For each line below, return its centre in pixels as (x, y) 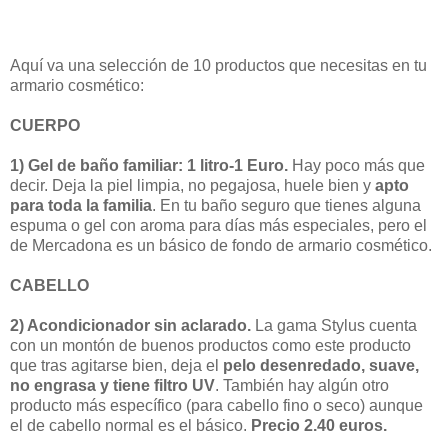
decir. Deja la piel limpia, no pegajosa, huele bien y (192, 185)
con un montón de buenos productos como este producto (210, 345)
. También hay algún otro (302, 385)
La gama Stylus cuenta (334, 325)
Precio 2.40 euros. (321, 425)
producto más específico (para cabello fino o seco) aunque (216, 405)
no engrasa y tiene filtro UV (112, 385)
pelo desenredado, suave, (321, 365)
